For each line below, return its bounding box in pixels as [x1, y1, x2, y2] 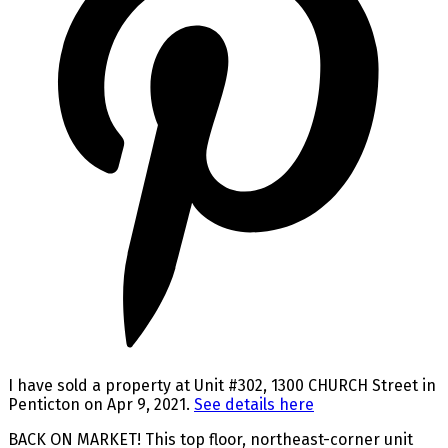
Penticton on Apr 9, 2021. [8, 394, 194, 414]
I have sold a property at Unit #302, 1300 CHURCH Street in [8, 375, 436, 395]
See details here [194, 394, 314, 414]
